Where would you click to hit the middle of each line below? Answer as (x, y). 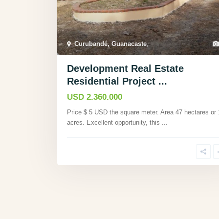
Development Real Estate (125, 69)
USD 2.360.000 (95, 97)
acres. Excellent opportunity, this (114, 123)
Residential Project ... (117, 81)
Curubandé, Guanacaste (110, 44)
